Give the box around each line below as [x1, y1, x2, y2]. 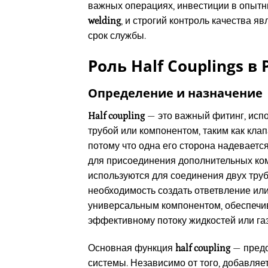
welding [88, 16, 121, 27]
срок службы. [88, 31, 146, 42]
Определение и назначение [88, 85, 263, 102]
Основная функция [88, 242, 175, 254]
